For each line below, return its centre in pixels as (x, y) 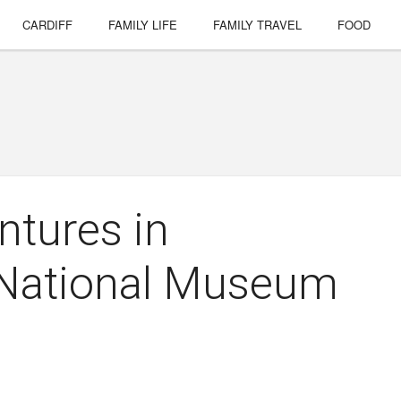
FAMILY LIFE (143, 25)
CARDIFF (48, 25)
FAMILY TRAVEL (258, 25)
